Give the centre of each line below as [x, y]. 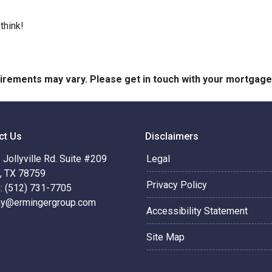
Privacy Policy [177, 185]
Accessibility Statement [197, 211]
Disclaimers [172, 136]
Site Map [165, 237]
